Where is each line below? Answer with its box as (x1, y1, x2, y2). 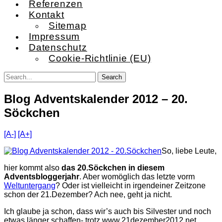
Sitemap (49, 20, 87, 31)
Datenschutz (29, 42, 87, 53)
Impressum (29, 31, 80, 42)
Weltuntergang (4, 181, 55, 190)
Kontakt (29, 9, 64, 20)
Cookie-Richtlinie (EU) (49, 53, 151, 63)
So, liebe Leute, (162, 146, 217, 155)
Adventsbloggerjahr (4, 172, 79, 181)
